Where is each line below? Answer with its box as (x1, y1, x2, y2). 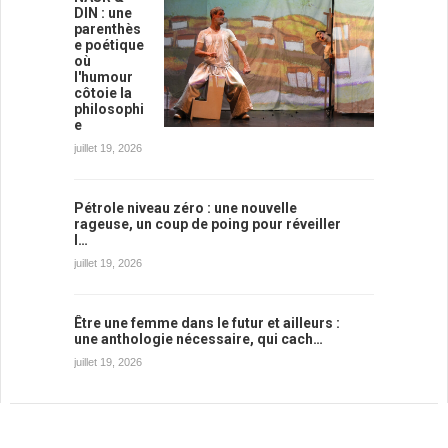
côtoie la (74, 84, 132, 101)
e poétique (74, 36, 144, 53)
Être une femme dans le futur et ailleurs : (74, 314, 340, 331)
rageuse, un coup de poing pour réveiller (74, 215, 341, 232)
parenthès (74, 20, 141, 37)
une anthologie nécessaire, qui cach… (74, 330, 323, 347)
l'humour (74, 68, 133, 85)
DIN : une (74, 4, 132, 21)
